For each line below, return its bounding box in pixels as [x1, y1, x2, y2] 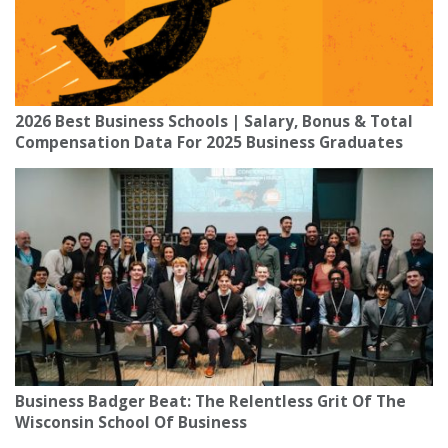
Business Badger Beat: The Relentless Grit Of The [15, 391, 406, 413]
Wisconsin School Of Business [15, 412, 247, 434]
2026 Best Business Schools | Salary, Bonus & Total [15, 111, 413, 133]
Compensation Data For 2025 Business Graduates [15, 132, 403, 154]
